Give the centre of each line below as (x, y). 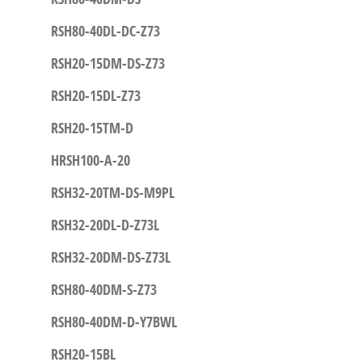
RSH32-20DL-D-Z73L (105, 225)
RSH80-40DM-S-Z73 (103, 289)
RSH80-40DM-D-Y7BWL (114, 322)
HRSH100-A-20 (90, 160)
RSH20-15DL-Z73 (95, 95)
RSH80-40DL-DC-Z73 (105, 31)
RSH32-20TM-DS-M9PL (112, 192)
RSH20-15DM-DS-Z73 (107, 63)
